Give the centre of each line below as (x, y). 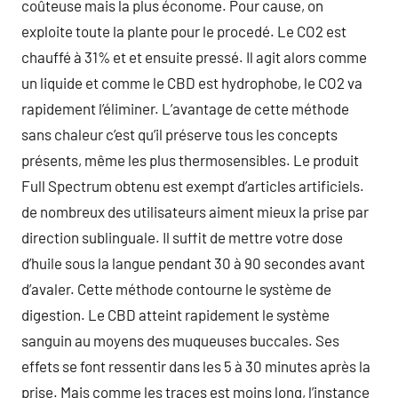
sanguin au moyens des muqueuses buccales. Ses (180, 340)
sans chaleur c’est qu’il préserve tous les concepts (179, 134)
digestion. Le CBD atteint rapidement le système (175, 314)
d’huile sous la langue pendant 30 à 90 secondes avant (193, 263)
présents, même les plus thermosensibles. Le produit (190, 160)
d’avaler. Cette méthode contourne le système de (176, 289)
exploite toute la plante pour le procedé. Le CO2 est (184, 31)
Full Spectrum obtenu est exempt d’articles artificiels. (193, 186)
